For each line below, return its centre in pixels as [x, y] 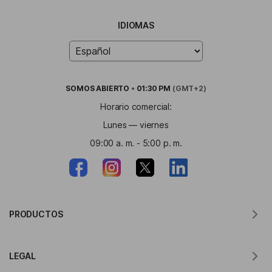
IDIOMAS [136, 25]
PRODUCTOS [36, 214]
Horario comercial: [136, 107]
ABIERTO [113, 89]
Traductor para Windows [136, 257]
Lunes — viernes [136, 125]
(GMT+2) [189, 89]
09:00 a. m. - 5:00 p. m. [136, 143]
